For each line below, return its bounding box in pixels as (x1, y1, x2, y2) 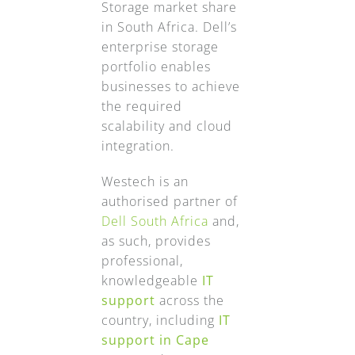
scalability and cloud (101, 117, 232, 136)
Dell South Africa (101, 212, 208, 231)
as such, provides (101, 232, 211, 250)
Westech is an (101, 173, 189, 191)
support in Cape (101, 331, 209, 349)
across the (155, 292, 224, 310)
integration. (101, 137, 174, 155)
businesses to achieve (101, 78, 240, 96)
